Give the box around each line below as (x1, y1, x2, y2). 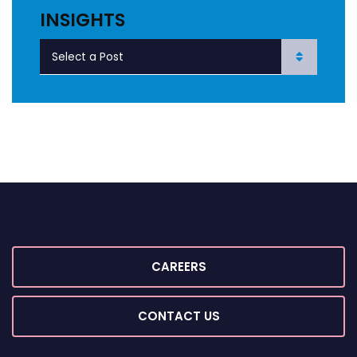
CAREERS (151, 258, 206, 275)
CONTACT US (137, 308, 220, 324)
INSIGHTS (40, 7, 125, 33)
